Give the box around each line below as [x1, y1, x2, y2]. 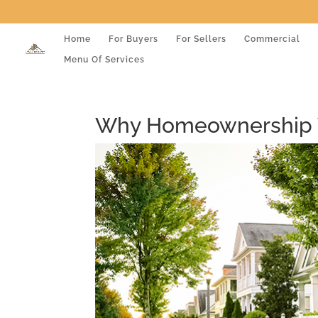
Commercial [244, 33, 300, 44]
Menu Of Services [64, 54, 145, 65]
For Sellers [176, 33, 226, 44]
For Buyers [109, 33, 158, 44]
